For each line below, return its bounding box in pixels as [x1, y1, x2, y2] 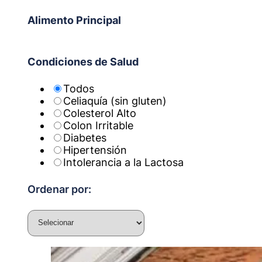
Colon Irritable [63, 119, 133, 132]
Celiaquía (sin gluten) [63, 94, 167, 107]
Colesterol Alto [63, 106, 136, 119]
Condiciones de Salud [27, 55, 139, 68]
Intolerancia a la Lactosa [63, 156, 184, 168]
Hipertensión [63, 143, 127, 156]
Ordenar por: [27, 182, 91, 195]
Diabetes [63, 131, 106, 144]
